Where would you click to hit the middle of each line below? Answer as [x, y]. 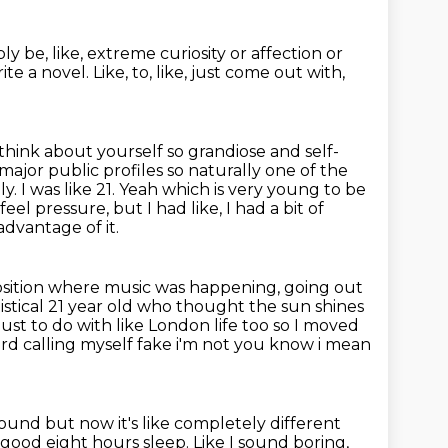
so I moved [316, 325]
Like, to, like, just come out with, [219, 72]
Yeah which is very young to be [242, 189]
